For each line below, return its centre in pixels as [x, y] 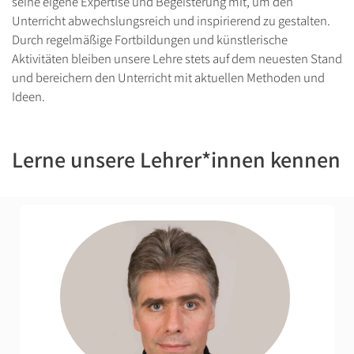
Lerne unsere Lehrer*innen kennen [176, 159]
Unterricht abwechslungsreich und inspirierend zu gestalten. [171, 20]
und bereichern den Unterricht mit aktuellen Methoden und [168, 77]
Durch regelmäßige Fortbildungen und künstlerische [150, 39]
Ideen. [28, 96]
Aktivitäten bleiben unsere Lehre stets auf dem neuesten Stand [177, 58]
